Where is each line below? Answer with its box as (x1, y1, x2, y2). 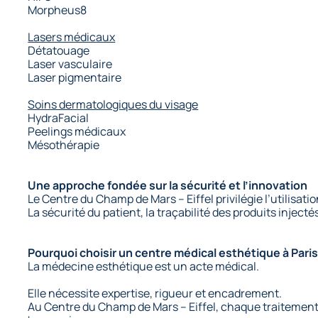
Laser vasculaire (28, 55, 113, 72)
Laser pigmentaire (28, 69, 122, 85)
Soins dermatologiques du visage (28, 96, 199, 112)
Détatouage (28, 42, 90, 58)
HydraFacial (28, 109, 89, 126)
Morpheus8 (28, 1, 87, 18)
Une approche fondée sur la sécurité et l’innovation (28, 177, 308, 193)
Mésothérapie (28, 136, 100, 153)
